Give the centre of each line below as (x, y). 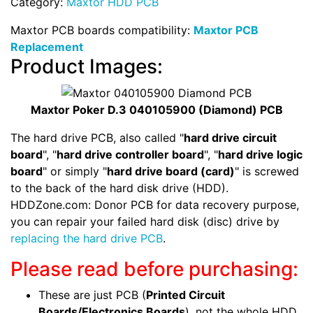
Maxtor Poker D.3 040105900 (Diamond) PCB (156, 110)
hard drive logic (260, 155)
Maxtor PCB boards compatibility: (102, 30)
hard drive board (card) (171, 172)
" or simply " (75, 172)
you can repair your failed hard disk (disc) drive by (145, 222)
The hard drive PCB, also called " (97, 138)
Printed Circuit (185, 295)
